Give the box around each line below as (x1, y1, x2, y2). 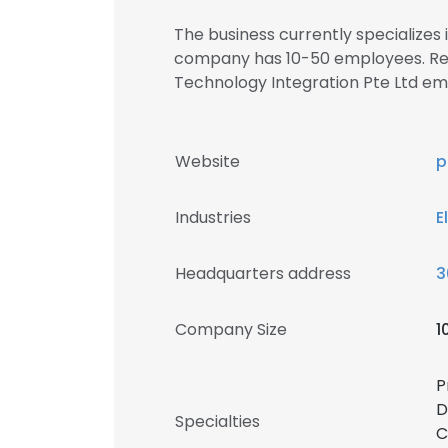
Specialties (175, 410, 260, 433)
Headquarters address (175, 262, 351, 285)
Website (175, 150, 240, 173)
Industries (175, 206, 251, 229)
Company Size (175, 318, 287, 341)
